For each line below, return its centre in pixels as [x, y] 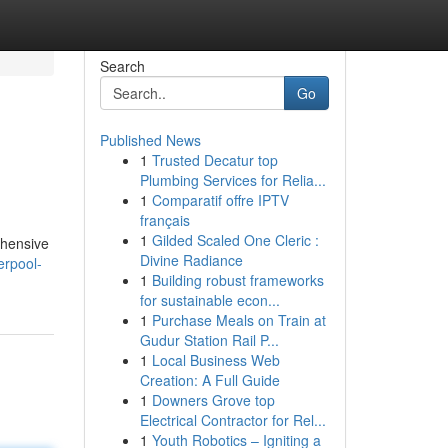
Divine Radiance [191, 260]
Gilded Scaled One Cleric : [235, 240]
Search [122, 66]
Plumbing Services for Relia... [232, 180]
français [164, 220]
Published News [150, 140]
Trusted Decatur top [214, 160]
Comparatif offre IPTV [220, 200]
